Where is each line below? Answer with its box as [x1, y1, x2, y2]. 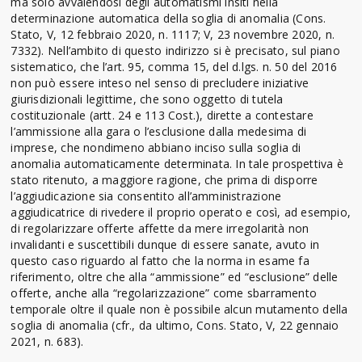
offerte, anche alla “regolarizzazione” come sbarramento [11, 284, 317, 301]
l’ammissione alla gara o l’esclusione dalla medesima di [11, 123, 306, 139]
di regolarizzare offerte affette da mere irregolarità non [11, 220, 309, 236]
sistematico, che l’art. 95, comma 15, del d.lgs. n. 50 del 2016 [11, 58, 338, 74]
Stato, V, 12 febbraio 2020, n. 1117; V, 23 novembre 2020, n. [11, 26, 335, 42]
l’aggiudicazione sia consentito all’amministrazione [11, 187, 282, 204]
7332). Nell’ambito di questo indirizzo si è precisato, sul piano [11, 42, 340, 58]
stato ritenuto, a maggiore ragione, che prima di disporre [11, 171, 318, 187]
